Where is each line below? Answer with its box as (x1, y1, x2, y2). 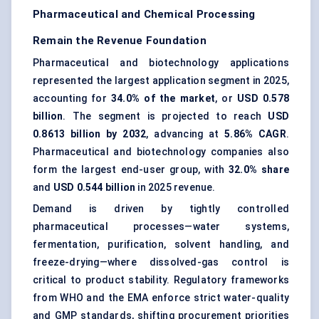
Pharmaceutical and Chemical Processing (33, 8, 256, 21)
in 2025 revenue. (135, 182, 216, 194)
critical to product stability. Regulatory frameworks (33, 274, 289, 286)
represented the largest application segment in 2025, (33, 75, 289, 87)
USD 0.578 (237, 93, 289, 105)
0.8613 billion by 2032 (33, 128, 147, 140)
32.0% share (229, 164, 289, 176)
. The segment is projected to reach (63, 110, 268, 122)
